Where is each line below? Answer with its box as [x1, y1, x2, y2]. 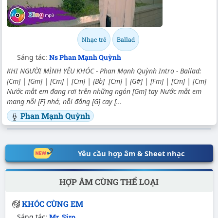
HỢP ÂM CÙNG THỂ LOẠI [59, 176, 159, 187]
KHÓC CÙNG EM [21, 198, 83, 209]
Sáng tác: [17, 53, 49, 62]
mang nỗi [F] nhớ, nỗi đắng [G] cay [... [7, 97, 122, 107]
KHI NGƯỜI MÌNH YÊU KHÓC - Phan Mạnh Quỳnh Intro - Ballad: [7, 66, 201, 76]
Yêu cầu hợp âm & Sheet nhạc [77, 148, 185, 159]
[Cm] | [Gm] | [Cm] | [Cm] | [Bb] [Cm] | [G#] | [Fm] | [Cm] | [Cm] [7, 76, 208, 86]
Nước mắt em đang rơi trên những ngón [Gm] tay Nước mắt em [7, 87, 201, 96]
